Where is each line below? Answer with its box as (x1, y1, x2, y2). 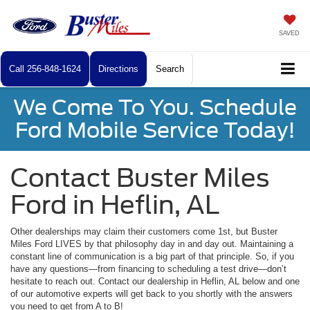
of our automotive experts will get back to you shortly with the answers (10, 289, 293, 300)
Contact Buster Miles (10, 163, 269, 194)
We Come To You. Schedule (13, 95, 297, 120)
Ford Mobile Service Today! (15, 118, 295, 143)
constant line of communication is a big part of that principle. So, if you (10, 251, 294, 262)
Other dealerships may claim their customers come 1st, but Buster (10, 226, 277, 237)
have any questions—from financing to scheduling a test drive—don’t (10, 264, 286, 275)
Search (156, 64, 184, 75)
